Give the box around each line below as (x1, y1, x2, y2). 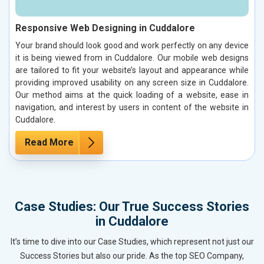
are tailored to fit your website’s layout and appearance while (15, 65, 249, 75)
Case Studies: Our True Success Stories (15, 199, 249, 214)
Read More (25, 136, 74, 148)
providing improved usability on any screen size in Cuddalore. (15, 77, 249, 87)
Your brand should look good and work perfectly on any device (15, 40, 249, 50)
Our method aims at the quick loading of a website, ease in (15, 90, 249, 100)
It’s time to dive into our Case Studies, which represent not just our (10, 236, 254, 246)
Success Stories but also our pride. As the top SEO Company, (20, 250, 244, 260)
